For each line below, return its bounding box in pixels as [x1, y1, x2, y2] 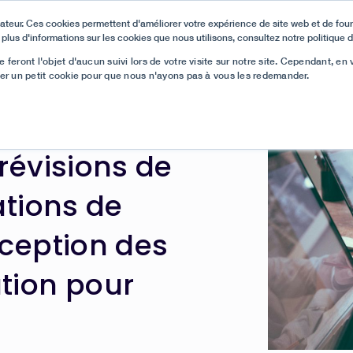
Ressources [229, 92, 298, 109]
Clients [172, 93, 214, 109]
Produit [113, 93, 157, 109]
